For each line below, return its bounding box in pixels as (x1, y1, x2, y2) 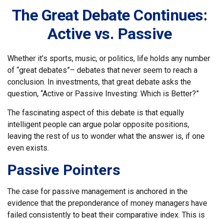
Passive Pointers (7, 161, 120, 178)
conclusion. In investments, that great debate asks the (7, 77, 191, 87)
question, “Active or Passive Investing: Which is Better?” (7, 89, 199, 98)
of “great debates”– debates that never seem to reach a (7, 66, 197, 75)
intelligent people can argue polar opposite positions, (7, 120, 189, 129)
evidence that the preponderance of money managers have (7, 198, 207, 208)
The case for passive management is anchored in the (7, 187, 188, 196)
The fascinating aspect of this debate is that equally (7, 108, 184, 117)
